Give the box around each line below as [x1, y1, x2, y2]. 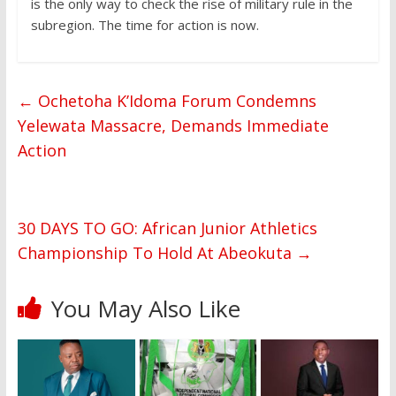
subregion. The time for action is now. [30, 16, 259, 34]
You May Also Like [50, 293, 240, 325]
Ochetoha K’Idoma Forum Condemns [33, 90, 316, 112]
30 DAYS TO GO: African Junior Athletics [17, 217, 317, 240]
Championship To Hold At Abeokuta [17, 242, 296, 264]
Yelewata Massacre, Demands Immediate [17, 115, 329, 137]
